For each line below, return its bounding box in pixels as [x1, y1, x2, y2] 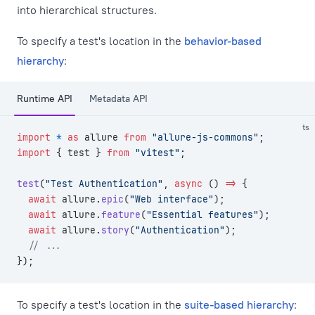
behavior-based [184, 34, 262, 48]
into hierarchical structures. [17, 3, 157, 17]
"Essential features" [146, 209, 259, 221]
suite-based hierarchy [184, 297, 294, 311]
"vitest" [129, 147, 180, 159]
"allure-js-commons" [146, 131, 259, 143]
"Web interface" [129, 193, 214, 205]
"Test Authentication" [45, 178, 163, 190]
